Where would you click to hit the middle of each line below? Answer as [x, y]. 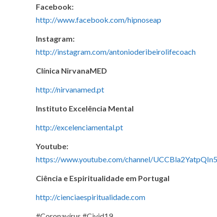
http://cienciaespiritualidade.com [91, 197]
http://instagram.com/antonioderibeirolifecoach [116, 52]
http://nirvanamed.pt [70, 90]
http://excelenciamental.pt [79, 127]
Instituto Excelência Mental [85, 108]
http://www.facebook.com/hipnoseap [99, 20]
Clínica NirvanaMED [71, 71]
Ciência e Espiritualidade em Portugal [103, 178]
